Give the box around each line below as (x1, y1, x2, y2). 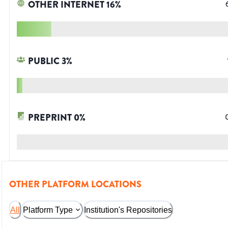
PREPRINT (28, 111, 72, 125)
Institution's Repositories (84, 205, 172, 214)
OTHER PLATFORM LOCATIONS (9, 178, 141, 191)
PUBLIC (28, 54, 60, 68)
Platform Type (23, 205, 73, 214)
